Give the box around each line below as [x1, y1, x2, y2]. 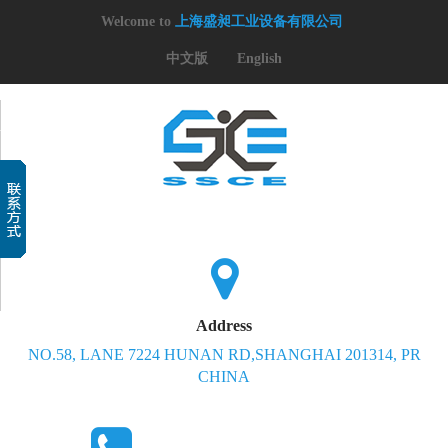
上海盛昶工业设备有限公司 [171, 14, 347, 29]
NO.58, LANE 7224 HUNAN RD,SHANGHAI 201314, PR [27, 346, 421, 363]
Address [196, 317, 252, 334]
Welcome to [101, 14, 171, 29]
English [237, 51, 282, 66]
